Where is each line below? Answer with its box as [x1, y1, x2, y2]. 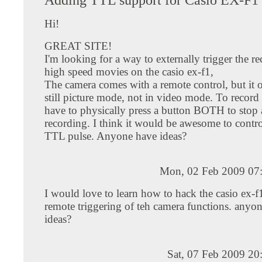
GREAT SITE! [44, 39, 112, 52]
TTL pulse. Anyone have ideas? [44, 129, 187, 142]
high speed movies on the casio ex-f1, [44, 65, 213, 78]
